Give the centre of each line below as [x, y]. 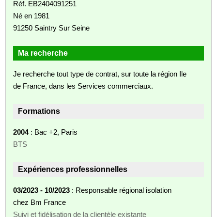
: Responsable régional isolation [121, 190]
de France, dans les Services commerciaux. [83, 86]
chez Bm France [40, 202]
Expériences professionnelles [73, 169]
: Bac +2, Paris [53, 132]
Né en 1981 [31, 15]
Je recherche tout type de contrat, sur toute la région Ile [100, 74]
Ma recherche [43, 53]
